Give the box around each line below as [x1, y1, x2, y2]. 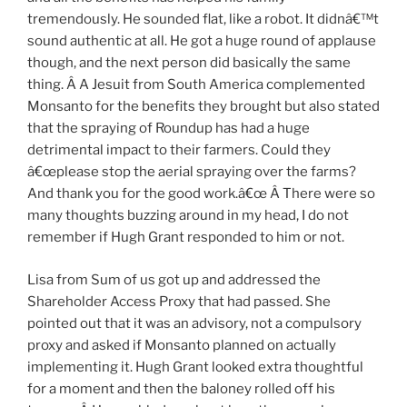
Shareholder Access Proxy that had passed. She [27, 293, 331, 310]
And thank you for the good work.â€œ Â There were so [27, 185, 375, 203]
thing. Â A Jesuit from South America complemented [27, 76, 365, 94]
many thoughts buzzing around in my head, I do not [27, 207, 349, 224]
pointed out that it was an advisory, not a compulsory [27, 314, 362, 332]
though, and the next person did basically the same [27, 55, 351, 72]
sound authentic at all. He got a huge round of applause [27, 33, 376, 50]
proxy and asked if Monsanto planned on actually [27, 336, 336, 353]
